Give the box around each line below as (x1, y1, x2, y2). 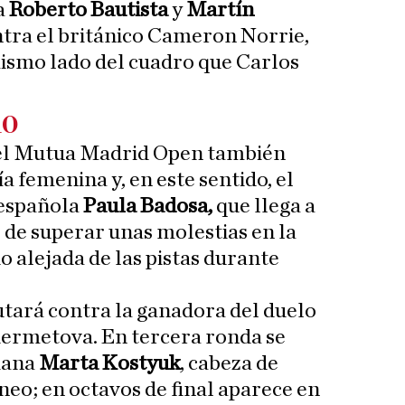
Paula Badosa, (83, 195, 212, 218)
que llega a (212, 195, 316, 218)
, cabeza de (180, 353, 278, 375)
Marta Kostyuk (39, 353, 180, 375)
